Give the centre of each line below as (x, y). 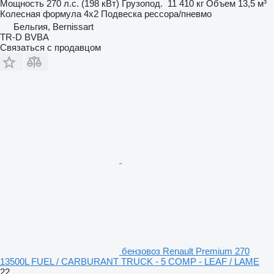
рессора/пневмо (178, 13)
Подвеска (121, 13)
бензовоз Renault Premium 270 (186, 251)
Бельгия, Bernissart (54, 26)
